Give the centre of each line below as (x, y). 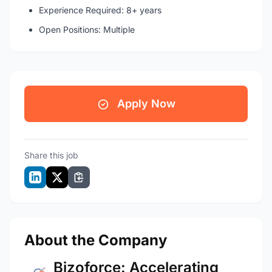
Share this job (51, 155)
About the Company (96, 240)
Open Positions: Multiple (87, 29)
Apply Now (144, 104)
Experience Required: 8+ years (100, 10)
